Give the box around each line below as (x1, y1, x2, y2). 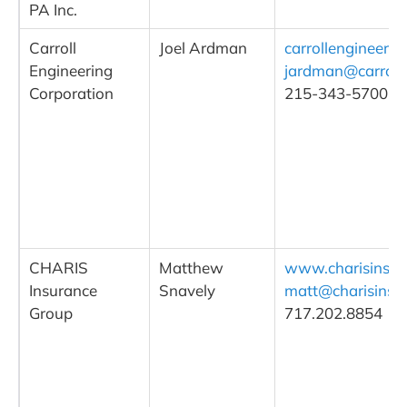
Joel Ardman (159, 38, 247, 58)
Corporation (29, 84, 114, 104)
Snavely (159, 281, 215, 301)
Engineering (29, 61, 113, 81)
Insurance (29, 281, 97, 301)
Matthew (159, 258, 223, 278)
